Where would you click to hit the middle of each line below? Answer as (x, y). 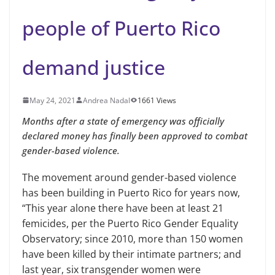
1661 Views (157, 100)
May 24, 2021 (52, 100)
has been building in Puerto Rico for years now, (131, 192)
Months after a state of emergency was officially (123, 121)
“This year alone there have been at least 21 (123, 208)
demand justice (94, 67)
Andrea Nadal (107, 100)
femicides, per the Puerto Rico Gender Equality (130, 223)
